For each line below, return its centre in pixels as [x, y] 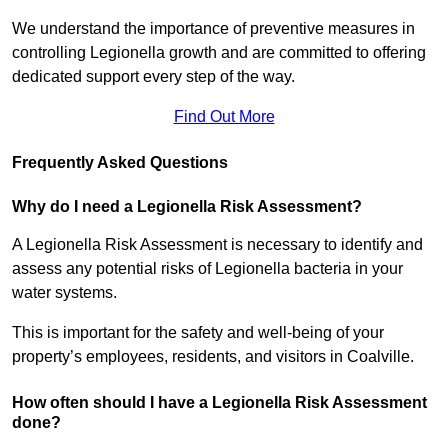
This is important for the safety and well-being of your [198, 333]
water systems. [66, 293]
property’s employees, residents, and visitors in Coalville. [213, 357]
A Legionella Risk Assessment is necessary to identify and [217, 245]
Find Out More [224, 117]
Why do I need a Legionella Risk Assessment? [187, 207]
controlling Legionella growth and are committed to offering [219, 53]
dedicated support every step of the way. [153, 77]
